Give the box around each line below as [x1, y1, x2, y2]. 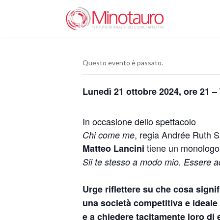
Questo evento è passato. [82, 58, 163, 67]
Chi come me [82, 129, 135, 141]
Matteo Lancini [82, 142, 144, 155]
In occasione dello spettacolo [82, 115, 196, 128]
